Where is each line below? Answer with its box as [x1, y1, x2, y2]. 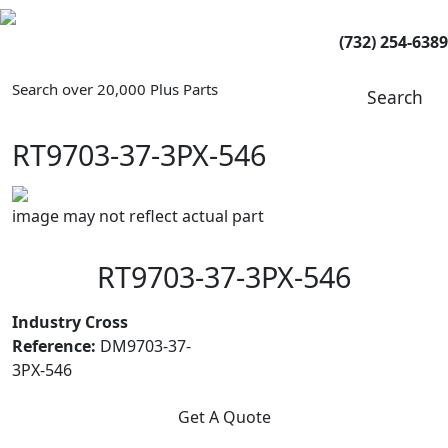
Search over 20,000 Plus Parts [12, 79, 218, 99]
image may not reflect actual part [12, 205, 264, 227]
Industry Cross [12, 311, 128, 333]
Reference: [12, 335, 96, 357]
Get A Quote [177, 406, 271, 428]
